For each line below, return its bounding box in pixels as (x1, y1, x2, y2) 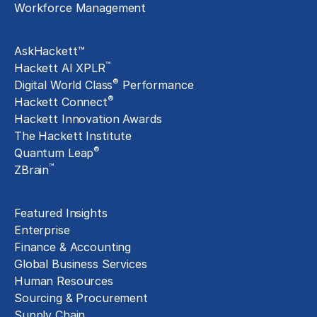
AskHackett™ (14, 43, 85, 58)
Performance (119, 77, 194, 92)
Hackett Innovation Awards (14, 111, 162, 126)
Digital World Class (14, 77, 113, 92)
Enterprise (14, 222, 70, 237)
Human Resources (14, 273, 113, 288)
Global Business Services (14, 256, 147, 271)
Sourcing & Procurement (14, 290, 148, 305)
